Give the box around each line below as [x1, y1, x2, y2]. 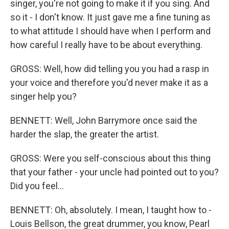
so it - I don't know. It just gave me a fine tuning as [10, 12, 211, 22]
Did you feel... [10, 180, 64, 191]
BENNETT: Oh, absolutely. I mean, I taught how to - [10, 204, 212, 215]
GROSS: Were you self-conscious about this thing [10, 153, 211, 164]
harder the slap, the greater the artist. [10, 129, 159, 140]
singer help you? [10, 91, 77, 102]
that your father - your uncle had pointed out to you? [10, 167, 219, 177]
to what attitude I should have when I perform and [10, 26, 211, 36]
